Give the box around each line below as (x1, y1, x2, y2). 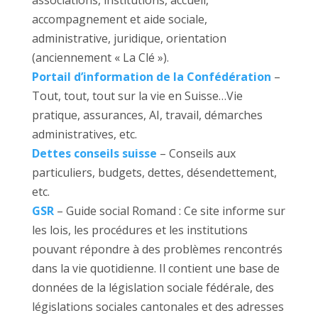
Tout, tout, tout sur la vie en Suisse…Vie (31, 88, 243, 104)
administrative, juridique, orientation (31, 31, 226, 47)
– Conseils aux (156, 146, 236, 162)
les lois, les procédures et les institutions (31, 222, 248, 238)
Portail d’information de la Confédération (31, 69, 271, 85)
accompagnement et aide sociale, (31, 11, 207, 28)
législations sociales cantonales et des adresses (31, 299, 284, 315)
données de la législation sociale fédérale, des (31, 280, 274, 296)
